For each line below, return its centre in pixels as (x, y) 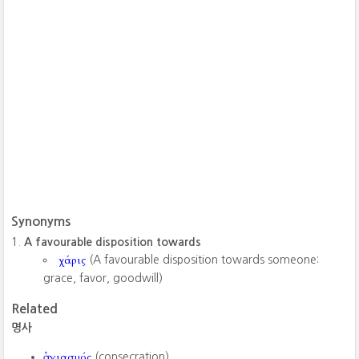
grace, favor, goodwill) (103, 278)
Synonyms (41, 221)
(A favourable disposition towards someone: (203, 260)
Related (35, 309)
